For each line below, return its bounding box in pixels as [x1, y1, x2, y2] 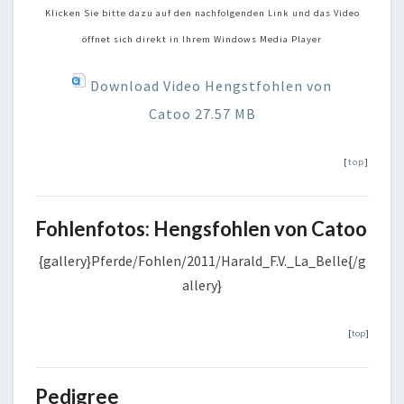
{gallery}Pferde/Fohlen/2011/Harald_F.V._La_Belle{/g [38, 251, 366, 270]
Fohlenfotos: [35, 216, 153, 241]
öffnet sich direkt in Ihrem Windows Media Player [82, 32, 322, 45]
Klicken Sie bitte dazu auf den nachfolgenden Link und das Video [44, 6, 360, 19]
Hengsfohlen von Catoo [153, 216, 367, 241]
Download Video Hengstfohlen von [87, 76, 332, 95]
